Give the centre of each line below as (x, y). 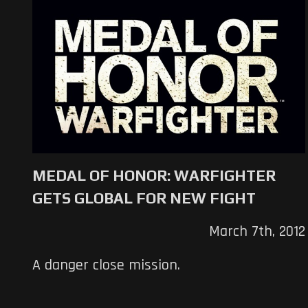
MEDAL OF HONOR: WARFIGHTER (154, 176)
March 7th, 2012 (257, 232)
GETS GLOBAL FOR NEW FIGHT (144, 198)
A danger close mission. (106, 266)
